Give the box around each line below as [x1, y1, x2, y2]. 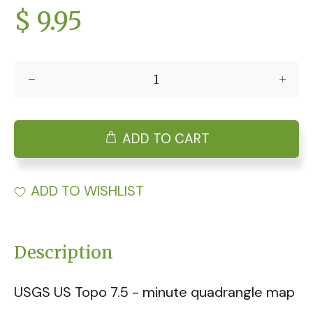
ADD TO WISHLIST [31, 182, 144, 200]
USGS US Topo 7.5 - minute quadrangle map [14, 283, 295, 301]
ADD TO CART [122, 129, 210, 147]
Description [14, 242, 113, 263]
